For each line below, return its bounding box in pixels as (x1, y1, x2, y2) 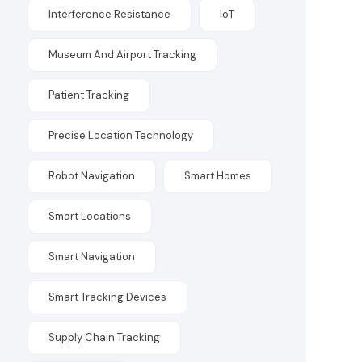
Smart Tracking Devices (48, 290, 167, 304)
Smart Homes (184, 169, 252, 183)
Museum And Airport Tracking (48, 48, 197, 61)
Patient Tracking (48, 88, 130, 102)
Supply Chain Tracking (48, 330, 161, 344)
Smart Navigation (48, 250, 136, 263)
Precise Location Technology (48, 128, 194, 142)
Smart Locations (48, 209, 132, 223)
